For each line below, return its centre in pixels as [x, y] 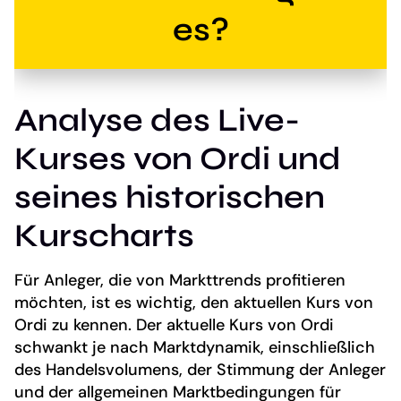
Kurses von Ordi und [178, 158]
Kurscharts [104, 235]
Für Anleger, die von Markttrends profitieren [180, 280]
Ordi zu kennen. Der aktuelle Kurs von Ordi [174, 324]
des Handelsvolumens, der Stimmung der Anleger [200, 369]
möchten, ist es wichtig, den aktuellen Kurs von [194, 302]
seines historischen [170, 197]
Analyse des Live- [157, 120]
